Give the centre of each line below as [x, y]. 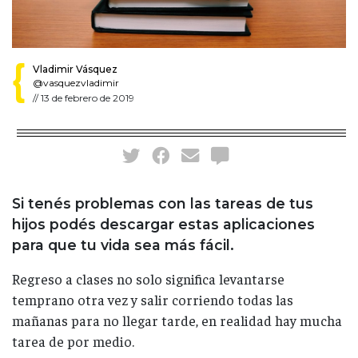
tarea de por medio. [73, 341]
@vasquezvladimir [76, 82]
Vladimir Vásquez [75, 69]
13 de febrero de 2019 [88, 97]
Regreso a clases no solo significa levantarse [148, 278]
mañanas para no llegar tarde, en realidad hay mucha [177, 320]
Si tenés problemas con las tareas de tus [163, 203]
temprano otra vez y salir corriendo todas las [153, 299]
